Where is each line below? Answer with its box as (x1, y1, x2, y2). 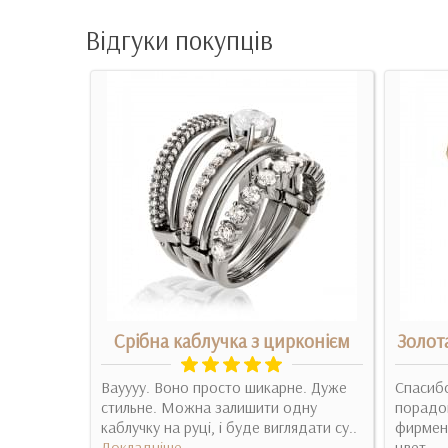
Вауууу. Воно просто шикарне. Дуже (101, 377, 347, 397)
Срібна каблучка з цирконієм (113, 329, 350, 353)
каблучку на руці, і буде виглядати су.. (101, 417, 357, 437)
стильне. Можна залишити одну (101, 397, 317, 417)
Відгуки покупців (85, 23, 273, 57)
